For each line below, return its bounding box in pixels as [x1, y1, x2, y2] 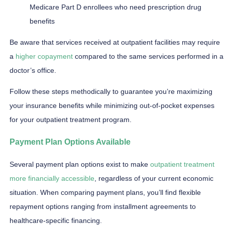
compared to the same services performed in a [73, 52, 223, 60]
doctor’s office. [10, 66, 56, 74]
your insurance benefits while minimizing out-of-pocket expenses [10, 101, 214, 109]
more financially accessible [10, 174, 94, 182]
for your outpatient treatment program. [10, 115, 132, 124]
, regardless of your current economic [94, 174, 213, 182]
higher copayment [16, 52, 73, 60]
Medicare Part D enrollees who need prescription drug [30, 3, 201, 11]
